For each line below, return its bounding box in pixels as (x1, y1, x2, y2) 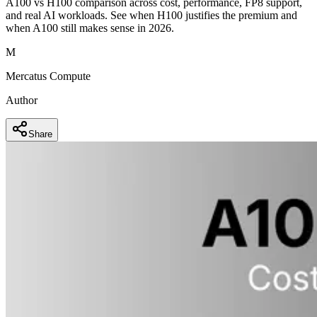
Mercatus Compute (6, 69, 91, 82)
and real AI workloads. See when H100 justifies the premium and (6, 8, 297, 21)
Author (6, 93, 38, 106)
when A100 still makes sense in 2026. (6, 21, 174, 34)
